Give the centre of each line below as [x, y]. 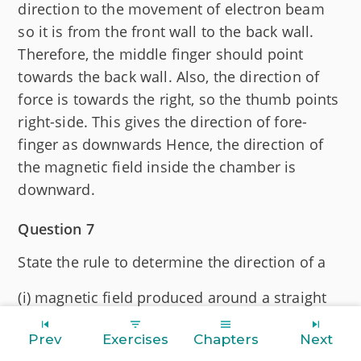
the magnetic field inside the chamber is [157, 166]
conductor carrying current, [112, 320]
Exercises [135, 339]
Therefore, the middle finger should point [161, 54]
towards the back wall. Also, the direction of [169, 76]
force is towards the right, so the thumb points [178, 99]
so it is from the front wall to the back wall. [166, 31]
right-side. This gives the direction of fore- [163, 121]
